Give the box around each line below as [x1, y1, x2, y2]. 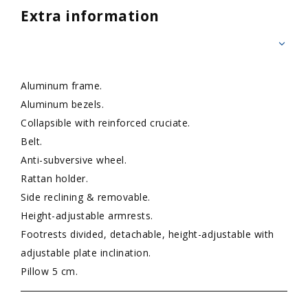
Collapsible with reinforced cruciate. [21, 116, 190, 129]
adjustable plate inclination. [21, 246, 151, 259]
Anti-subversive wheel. [21, 153, 127, 166]
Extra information [21, 6, 159, 25]
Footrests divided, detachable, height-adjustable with [21, 228, 274, 241]
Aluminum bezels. [21, 98, 104, 111]
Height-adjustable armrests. [21, 209, 153, 222]
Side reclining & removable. [21, 190, 151, 203]
